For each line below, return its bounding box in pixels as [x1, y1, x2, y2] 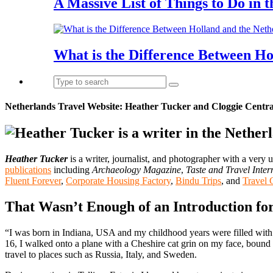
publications [5, 165, 51, 175]
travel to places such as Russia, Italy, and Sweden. [5, 249, 197, 260]
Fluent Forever [5, 175, 61, 186]
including [51, 165, 92, 175]
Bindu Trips [175, 175, 221, 186]
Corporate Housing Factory [66, 175, 171, 186]
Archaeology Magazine [92, 165, 181, 175]
